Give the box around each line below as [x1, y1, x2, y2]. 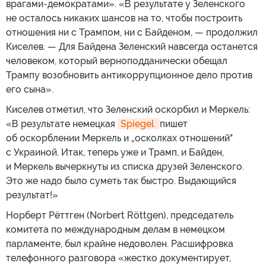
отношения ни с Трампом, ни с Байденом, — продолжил [6, 26, 258, 38]
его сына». [6, 83, 53, 95]
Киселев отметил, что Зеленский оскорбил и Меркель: [6, 103, 250, 115]
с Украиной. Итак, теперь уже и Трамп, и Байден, [6, 146, 224, 158]
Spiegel [121, 118, 157, 129]
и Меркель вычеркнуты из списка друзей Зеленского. [6, 160, 244, 172]
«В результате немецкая [6, 118, 118, 129]
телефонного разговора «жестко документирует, [6, 252, 231, 264]
